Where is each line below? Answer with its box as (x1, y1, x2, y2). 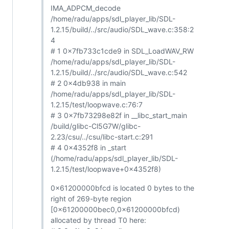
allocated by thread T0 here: (50, 216, 146, 225)
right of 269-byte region (50, 194, 131, 203)
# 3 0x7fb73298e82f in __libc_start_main (50, 111, 187, 120)
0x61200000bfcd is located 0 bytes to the (50, 184, 194, 193)
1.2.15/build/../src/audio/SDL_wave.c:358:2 (50, 25, 194, 34)
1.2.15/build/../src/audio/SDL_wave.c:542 (50, 68, 187, 77)
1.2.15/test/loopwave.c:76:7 (50, 100, 143, 109)
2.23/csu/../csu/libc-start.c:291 (50, 132, 153, 142)
